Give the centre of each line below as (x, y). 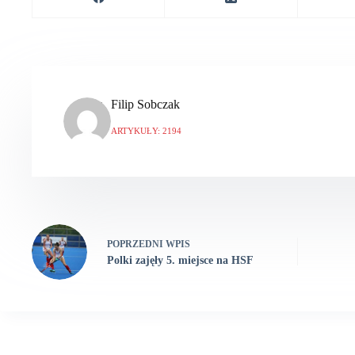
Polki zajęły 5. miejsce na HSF (180, 261)
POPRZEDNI (136, 244)
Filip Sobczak (145, 104)
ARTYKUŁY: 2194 (146, 131)
